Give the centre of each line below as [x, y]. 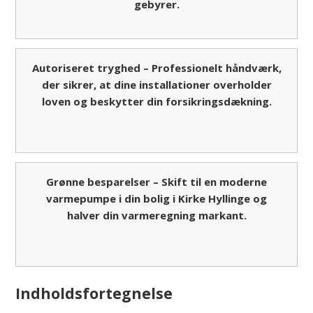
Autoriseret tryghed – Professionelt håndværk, [156, 67]
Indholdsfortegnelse [94, 293]
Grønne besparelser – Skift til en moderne [156, 182]
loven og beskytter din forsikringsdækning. [156, 101]
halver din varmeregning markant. [156, 216]
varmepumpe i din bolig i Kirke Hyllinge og [156, 199]
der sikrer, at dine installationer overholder [156, 84]
